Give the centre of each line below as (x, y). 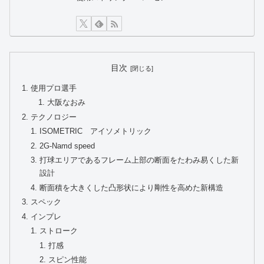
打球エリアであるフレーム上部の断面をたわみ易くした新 (139, 161)
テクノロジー (54, 117)
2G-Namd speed (67, 146)
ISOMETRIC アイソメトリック (96, 132)
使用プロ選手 (54, 88)
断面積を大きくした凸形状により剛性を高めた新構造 (132, 188)
